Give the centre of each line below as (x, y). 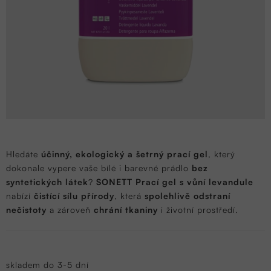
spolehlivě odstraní (188, 195)
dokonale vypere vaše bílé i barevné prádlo (99, 168)
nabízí (20, 195)
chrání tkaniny (126, 209)
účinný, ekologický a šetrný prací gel (125, 154)
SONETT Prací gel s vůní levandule (175, 181)
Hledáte (24, 154)
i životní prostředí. (198, 209)
